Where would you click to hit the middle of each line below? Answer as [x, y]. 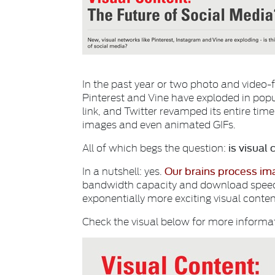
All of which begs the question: [154, 147]
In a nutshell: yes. [124, 171]
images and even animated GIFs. [159, 124]
